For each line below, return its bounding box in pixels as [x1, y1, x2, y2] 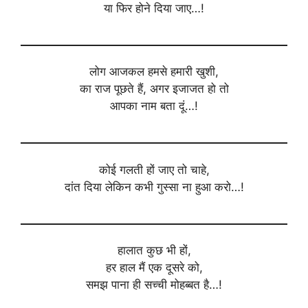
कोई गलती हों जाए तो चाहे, [98, 162, 210, 177]
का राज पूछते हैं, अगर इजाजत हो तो [79, 82, 229, 96]
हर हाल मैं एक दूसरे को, [105, 261, 203, 275]
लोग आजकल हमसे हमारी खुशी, [89, 65, 219, 79]
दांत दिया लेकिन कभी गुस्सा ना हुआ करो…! [64, 179, 244, 194]
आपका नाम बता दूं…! [110, 99, 198, 113]
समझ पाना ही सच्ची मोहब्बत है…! [86, 278, 222, 292]
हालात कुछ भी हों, [117, 243, 191, 258]
